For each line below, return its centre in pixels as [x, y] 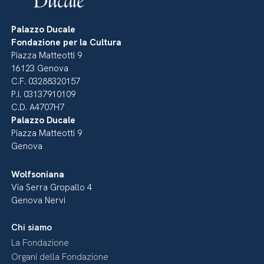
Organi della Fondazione [60, 257]
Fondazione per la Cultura [67, 42]
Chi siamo [32, 227]
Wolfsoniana [38, 174]
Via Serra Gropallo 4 [52, 187]
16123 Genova [40, 68]
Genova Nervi [39, 200]
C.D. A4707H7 [38, 107]
